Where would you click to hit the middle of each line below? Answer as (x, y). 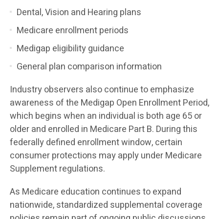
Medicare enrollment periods (73, 30)
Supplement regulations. (57, 169)
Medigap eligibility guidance (70, 48)
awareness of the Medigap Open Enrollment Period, (109, 103)
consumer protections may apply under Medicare (106, 155)
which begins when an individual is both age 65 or (106, 116)
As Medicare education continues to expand (96, 192)
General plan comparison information (89, 66)
